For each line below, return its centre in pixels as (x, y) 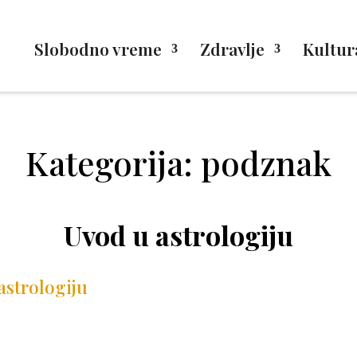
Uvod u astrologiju (178, 235)
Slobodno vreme (98, 49)
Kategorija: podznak (178, 163)
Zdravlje (232, 49)
